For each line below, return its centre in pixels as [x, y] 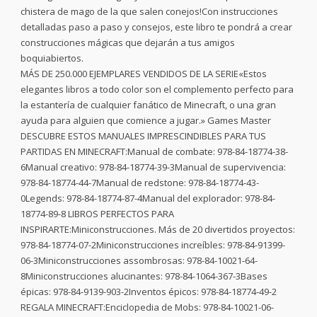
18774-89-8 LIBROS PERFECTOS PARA [97, 214]
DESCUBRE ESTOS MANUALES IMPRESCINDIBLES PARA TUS [143, 136]
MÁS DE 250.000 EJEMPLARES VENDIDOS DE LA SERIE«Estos [144, 74]
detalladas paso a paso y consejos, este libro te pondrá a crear [156, 27]
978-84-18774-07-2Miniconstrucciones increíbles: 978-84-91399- [153, 245]
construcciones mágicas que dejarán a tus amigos [128, 42]
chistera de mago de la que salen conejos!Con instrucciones [149, 11]
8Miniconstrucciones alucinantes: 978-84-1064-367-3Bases [144, 276]
